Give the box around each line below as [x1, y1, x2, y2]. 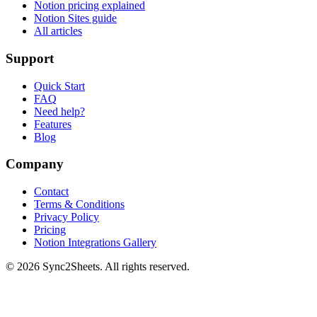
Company [6, 156, 64, 172]
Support [6, 50, 54, 66]
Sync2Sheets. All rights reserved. [40, 260, 190, 273]
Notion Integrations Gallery [34, 236, 156, 249]
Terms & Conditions [34, 198, 125, 211]
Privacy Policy [34, 211, 99, 224]
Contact [34, 185, 69, 198]
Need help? [34, 105, 85, 117]
